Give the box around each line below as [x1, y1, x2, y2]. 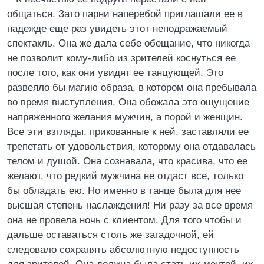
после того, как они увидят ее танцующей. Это [7, 67, 223, 78]
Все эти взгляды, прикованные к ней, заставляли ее [7, 126, 249, 137]
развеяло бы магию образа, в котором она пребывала [7, 82, 256, 93]
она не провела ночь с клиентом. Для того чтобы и [7, 214, 242, 226]
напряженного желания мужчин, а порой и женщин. [7, 111, 243, 123]
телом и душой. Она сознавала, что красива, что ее [7, 156, 247, 167]
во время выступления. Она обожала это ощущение [7, 97, 249, 108]
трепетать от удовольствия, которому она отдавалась [7, 141, 256, 152]
